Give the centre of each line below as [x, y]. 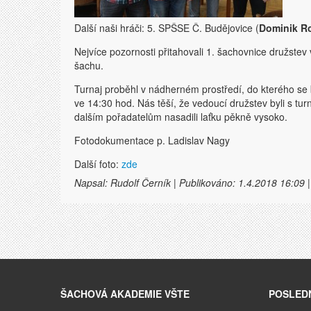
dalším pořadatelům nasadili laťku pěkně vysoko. [181, 117]
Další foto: [98, 164]
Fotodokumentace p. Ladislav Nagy [152, 140]
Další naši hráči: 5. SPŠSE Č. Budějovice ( [167, 28]
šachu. [89, 65]
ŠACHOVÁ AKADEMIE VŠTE [125, 294]
